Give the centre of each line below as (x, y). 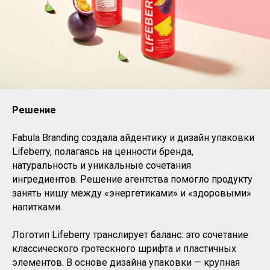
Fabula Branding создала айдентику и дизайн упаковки (133, 138)
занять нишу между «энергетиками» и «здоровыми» (132, 193)
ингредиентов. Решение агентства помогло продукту (132, 180)
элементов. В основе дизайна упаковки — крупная (126, 263)
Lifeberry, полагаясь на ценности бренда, (103, 152)
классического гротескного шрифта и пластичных (124, 249)
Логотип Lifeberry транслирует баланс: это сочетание (130, 235)
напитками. (37, 207)
